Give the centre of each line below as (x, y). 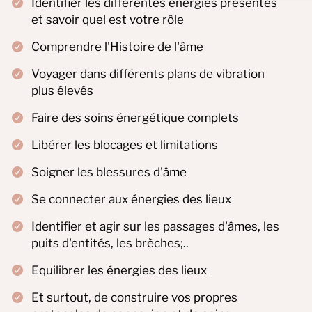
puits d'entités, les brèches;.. (110, 243)
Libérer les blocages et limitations (125, 145)
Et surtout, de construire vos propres (134, 297)
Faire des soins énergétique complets (135, 117)
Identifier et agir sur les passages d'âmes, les (155, 226)
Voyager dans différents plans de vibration (148, 73)
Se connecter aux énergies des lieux (131, 199)
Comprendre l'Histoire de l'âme (117, 46)
